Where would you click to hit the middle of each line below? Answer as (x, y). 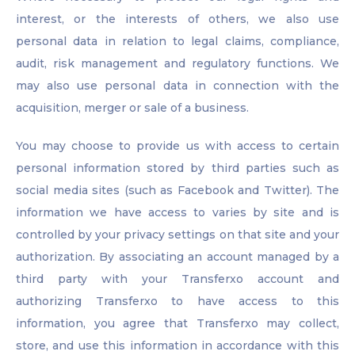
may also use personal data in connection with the (177, 86)
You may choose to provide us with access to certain (177, 146)
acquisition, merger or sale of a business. (132, 108)
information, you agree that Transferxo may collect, (177, 324)
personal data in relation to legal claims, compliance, (177, 42)
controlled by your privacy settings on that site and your (177, 235)
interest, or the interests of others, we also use (177, 19)
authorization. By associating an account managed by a (177, 257)
